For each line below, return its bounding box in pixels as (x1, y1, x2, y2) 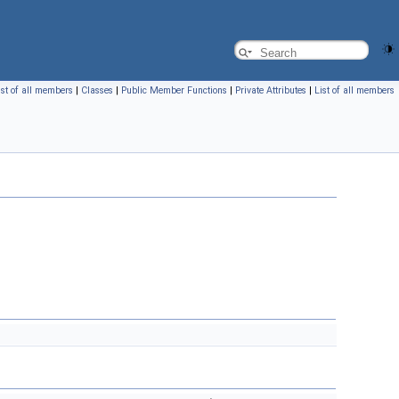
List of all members (314, 85, 395, 96)
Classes (81, 85, 113, 96)
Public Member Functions (121, 85, 227, 96)
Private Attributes (235, 85, 306, 96)
